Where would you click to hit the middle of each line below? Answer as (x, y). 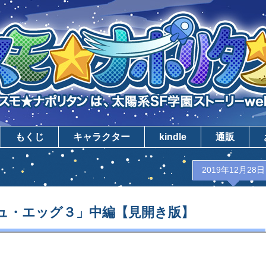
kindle (173, 137)
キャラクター (102, 137)
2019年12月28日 (233, 170)
